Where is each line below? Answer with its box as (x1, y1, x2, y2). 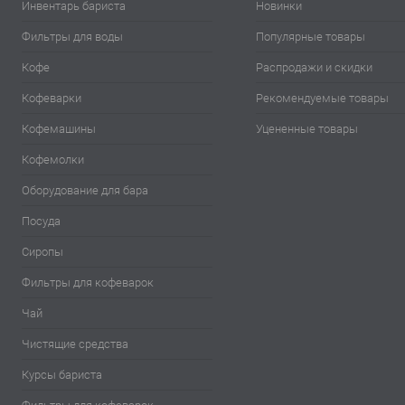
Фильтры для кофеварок (22, 276, 154, 290)
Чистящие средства (22, 337, 128, 352)
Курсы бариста (22, 368, 102, 382)
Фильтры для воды (22, 30, 123, 44)
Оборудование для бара (22, 184, 148, 198)
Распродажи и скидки (256, 61, 373, 75)
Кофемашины (22, 122, 96, 137)
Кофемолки (22, 153, 84, 167)
